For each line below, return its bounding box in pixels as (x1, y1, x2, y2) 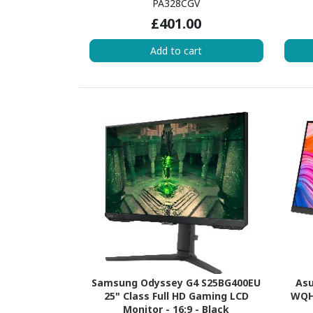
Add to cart (150, 43, 203, 57)
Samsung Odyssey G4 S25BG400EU (92, 276, 261, 290)
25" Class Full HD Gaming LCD (103, 289, 249, 303)
